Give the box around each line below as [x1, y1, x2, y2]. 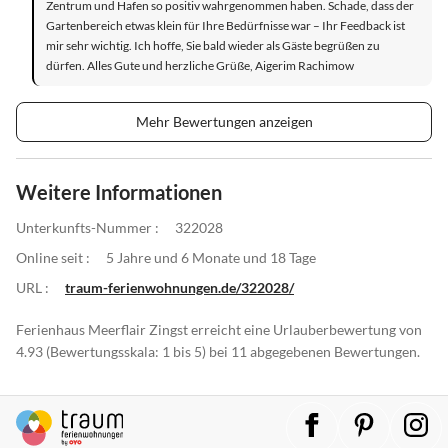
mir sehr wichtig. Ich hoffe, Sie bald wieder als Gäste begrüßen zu [46, 37, 380, 53]
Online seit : [16, 248, 90, 266]
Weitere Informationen [16, 179, 222, 204]
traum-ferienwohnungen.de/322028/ [65, 278, 294, 296]
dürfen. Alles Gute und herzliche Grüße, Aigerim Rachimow [46, 57, 354, 73]
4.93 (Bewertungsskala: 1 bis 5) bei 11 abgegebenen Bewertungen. [16, 342, 420, 360]
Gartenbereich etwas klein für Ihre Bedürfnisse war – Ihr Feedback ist [46, 17, 405, 33]
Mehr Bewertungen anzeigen [135, 112, 313, 130]
